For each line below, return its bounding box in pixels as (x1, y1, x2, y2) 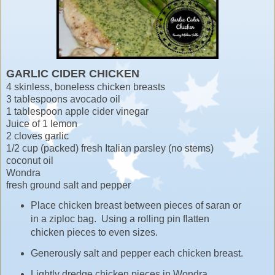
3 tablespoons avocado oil (6, 93, 120, 104)
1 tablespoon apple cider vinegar (6, 106, 149, 117)
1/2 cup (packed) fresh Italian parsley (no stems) (6, 142, 214, 153)
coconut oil (6, 155, 53, 166)
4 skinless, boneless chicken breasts (6, 81, 165, 92)
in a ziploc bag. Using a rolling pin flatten (30, 213, 209, 224)
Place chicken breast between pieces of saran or (30, 199, 241, 211)
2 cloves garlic (6, 130, 69, 141)
